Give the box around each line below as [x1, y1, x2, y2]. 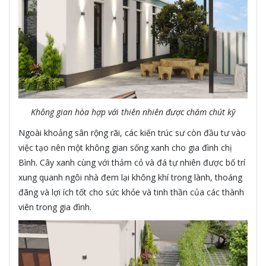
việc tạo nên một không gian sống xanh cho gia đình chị [18, 141, 232, 153]
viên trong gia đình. [18, 201, 91, 213]
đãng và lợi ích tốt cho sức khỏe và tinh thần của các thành [18, 186, 244, 198]
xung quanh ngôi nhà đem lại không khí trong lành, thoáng [18, 171, 242, 183]
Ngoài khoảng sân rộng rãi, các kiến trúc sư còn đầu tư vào [18, 126, 246, 138]
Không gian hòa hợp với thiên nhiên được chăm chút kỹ [31, 106, 235, 118]
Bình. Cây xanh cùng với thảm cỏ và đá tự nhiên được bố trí [18, 156, 245, 168]
